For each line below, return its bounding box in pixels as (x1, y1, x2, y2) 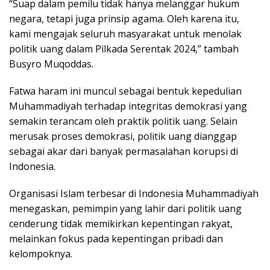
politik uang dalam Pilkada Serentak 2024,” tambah (9, 42, 239, 56)
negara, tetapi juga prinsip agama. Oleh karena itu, (9, 12, 239, 26)
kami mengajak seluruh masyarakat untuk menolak (9, 27, 242, 41)
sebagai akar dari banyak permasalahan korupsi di (9, 145, 238, 159)
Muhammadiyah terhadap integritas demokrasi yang (9, 99, 247, 113)
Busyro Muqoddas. (9, 57, 93, 71)
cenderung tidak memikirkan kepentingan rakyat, (9, 217, 233, 231)
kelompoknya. (9, 247, 72, 261)
